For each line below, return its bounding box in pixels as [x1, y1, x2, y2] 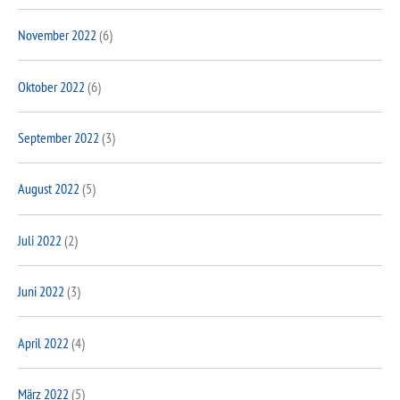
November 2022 [18, 26, 96, 45]
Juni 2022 [18, 282, 64, 301]
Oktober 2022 [18, 77, 85, 96]
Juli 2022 [18, 230, 62, 249]
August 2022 [18, 179, 79, 198]
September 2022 [18, 129, 99, 147]
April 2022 [18, 333, 69, 352]
